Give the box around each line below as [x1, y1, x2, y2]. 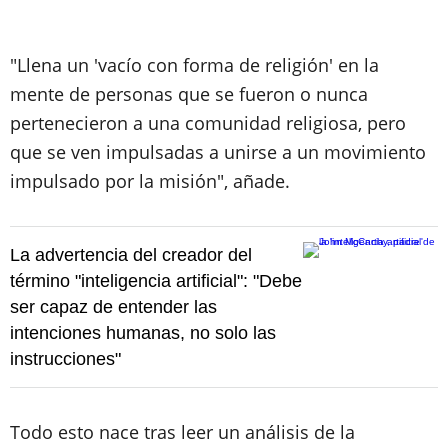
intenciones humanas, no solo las [10, 323, 276, 343]
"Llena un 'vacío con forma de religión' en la [10, 53, 379, 77]
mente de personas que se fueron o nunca [10, 82, 368, 106]
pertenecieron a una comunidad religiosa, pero [10, 111, 406, 135]
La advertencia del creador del [10, 245, 252, 265]
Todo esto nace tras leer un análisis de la [10, 420, 355, 444]
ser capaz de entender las [10, 297, 217, 317]
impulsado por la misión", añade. [10, 169, 290, 193]
